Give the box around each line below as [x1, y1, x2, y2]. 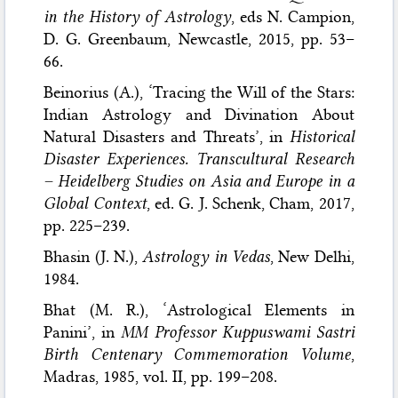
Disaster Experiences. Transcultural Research [44, 148, 354, 169]
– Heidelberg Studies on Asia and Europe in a [44, 171, 354, 191]
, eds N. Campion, [230, 6, 354, 27]
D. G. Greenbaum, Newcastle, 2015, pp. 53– [44, 28, 354, 49]
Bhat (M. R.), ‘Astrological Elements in [44, 299, 354, 320]
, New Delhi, [270, 246, 354, 267]
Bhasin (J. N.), [44, 246, 143, 267]
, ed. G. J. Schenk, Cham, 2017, [146, 193, 354, 213]
